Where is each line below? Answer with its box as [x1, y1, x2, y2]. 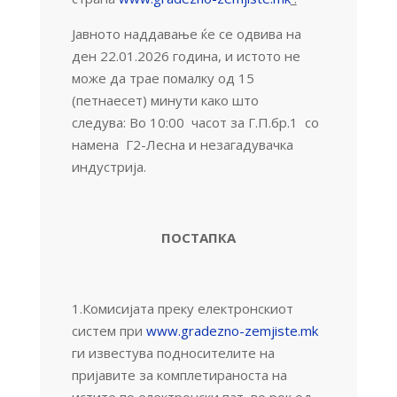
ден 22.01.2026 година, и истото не [71, 46, 300, 65]
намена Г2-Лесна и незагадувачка [71, 135, 293, 153]
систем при [71, 321, 146, 339]
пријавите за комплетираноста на [71, 365, 287, 384]
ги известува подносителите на [71, 343, 275, 362]
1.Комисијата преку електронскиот [71, 299, 293, 317]
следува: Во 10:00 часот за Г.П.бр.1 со [71, 113, 319, 131]
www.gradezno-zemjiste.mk [145, 321, 318, 339]
